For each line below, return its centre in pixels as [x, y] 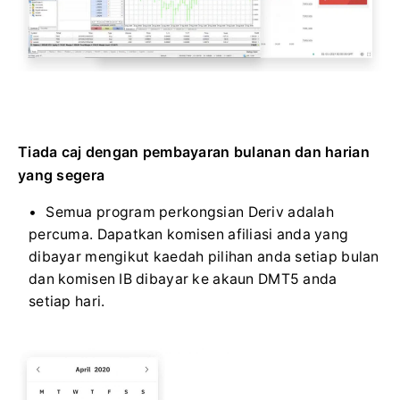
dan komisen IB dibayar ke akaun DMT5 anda [183, 279]
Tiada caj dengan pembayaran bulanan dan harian [194, 151]
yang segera [62, 175]
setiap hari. [67, 301]
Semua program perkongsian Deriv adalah [190, 212]
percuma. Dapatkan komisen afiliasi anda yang [189, 234]
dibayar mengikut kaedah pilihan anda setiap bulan [204, 256]
